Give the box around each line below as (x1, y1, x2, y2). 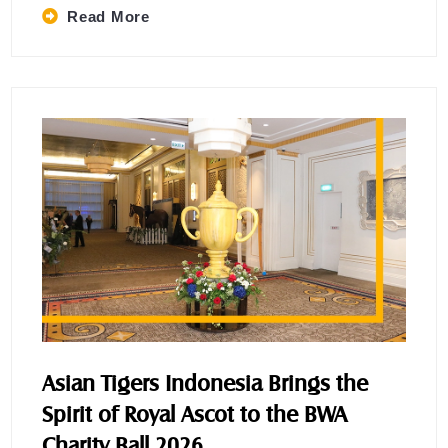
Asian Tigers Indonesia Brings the (42, 369, 369, 397)
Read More (67, 7, 150, 25)
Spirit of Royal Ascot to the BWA (42, 400, 348, 428)
